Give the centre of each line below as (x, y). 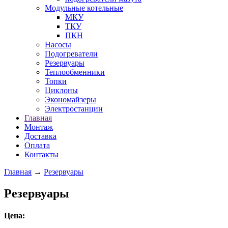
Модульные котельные (84, 8)
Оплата (37, 145)
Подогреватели (71, 54)
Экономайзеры (70, 99)
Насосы (58, 45)
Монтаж (39, 127)
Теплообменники (75, 72)
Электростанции (74, 109)
